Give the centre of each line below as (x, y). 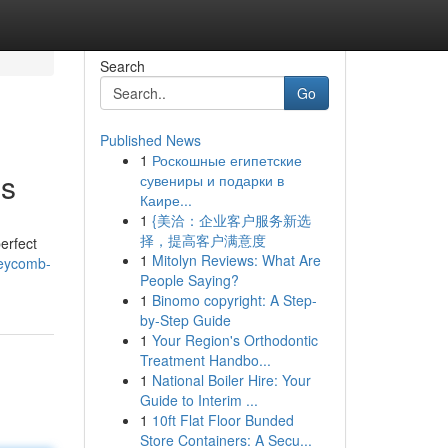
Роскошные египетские (226, 160)
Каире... (165, 200)
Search (122, 66)
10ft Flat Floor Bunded (222, 420)
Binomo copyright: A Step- (234, 300)
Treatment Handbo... (205, 360)
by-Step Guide (185, 320)
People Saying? (189, 280)
